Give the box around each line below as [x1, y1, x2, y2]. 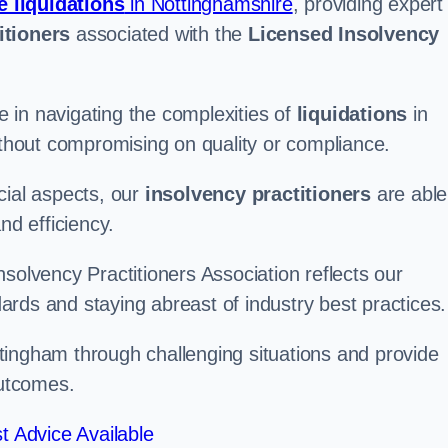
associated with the [70, 23, 249, 45]
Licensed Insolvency [248, 23, 440, 45]
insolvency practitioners [144, 183, 372, 205]
